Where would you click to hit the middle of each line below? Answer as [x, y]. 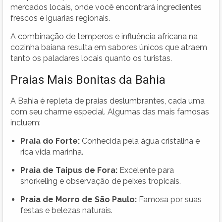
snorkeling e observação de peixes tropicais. [101, 181]
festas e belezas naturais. [66, 210]
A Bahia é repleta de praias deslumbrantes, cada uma [108, 101]
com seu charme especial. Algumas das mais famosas [110, 111]
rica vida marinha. [52, 152]
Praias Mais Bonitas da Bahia [88, 80]
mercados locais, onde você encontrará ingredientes [106, 7]
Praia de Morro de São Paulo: [79, 199]
